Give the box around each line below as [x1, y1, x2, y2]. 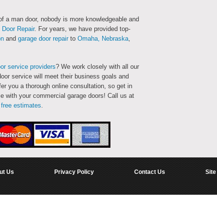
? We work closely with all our [56, 63, 139, 71]
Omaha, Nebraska [77, 35, 128, 43]
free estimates [1, 102, 41, 109]
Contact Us [134, 169, 165, 176]
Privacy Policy [54, 169, 94, 176]
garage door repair [18, 35, 68, 43]
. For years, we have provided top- [34, 25, 130, 33]
